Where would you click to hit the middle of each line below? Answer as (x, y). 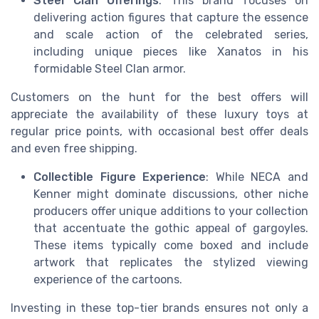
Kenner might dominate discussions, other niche (171, 194)
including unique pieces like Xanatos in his (171, 52)
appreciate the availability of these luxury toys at (159, 115)
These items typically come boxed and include (171, 246)
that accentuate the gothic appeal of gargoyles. (171, 229)
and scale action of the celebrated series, (171, 35)
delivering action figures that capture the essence (171, 18)
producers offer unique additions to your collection (171, 211)
